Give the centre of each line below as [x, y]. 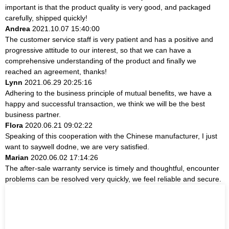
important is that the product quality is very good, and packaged [108, 7]
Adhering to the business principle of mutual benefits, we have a [108, 93]
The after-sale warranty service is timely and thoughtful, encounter [112, 168]
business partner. [33, 114]
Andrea [18, 28]
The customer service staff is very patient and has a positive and [109, 39]
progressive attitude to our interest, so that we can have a [98, 50]
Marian [17, 157]
